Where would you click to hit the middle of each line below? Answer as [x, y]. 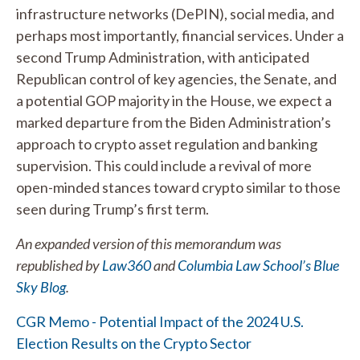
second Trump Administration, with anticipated [163, 57]
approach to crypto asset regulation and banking [167, 144]
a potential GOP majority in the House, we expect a [174, 100]
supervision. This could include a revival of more [164, 166]
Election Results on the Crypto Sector [134, 343]
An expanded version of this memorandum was [149, 243]
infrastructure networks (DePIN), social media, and [175, 14]
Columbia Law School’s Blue [258, 265]
